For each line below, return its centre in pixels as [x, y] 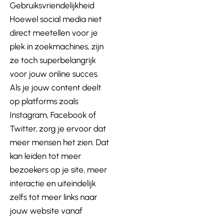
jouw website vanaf [46, 210]
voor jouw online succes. [54, 74]
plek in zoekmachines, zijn [57, 46]
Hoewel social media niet [56, 19]
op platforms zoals [44, 101]
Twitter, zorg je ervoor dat [58, 128]
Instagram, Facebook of [53, 115]
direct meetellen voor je [54, 33]
